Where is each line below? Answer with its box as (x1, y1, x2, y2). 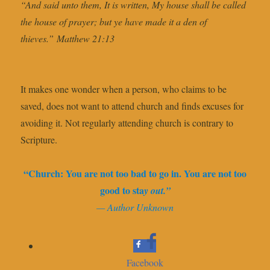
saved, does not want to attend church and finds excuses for (20, 99, 244, 113)
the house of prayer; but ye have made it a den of (20, 15, 207, 28)
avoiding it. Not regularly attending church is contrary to (20, 116, 234, 130)
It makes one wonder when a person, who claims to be (20, 83, 227, 96)
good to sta (99, 183, 144, 198)
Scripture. (20, 133, 58, 146)
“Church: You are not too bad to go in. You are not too (24, 166, 246, 181)
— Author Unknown (96, 201, 174, 214)
